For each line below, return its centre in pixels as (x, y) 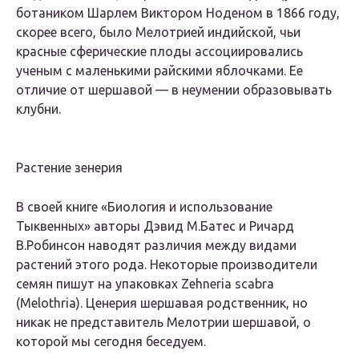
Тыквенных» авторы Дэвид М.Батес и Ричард (155, 226)
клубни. (38, 109)
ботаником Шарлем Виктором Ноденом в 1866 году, (178, 13)
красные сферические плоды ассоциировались (159, 52)
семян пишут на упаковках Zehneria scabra (145, 284)
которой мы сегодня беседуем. (111, 342)
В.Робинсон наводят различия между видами (156, 246)
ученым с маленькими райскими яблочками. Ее (159, 71)
